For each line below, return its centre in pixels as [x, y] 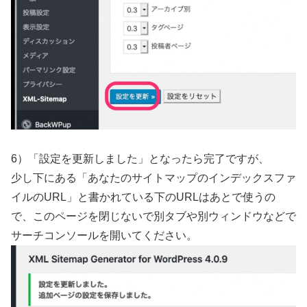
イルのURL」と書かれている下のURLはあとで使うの [143, 197]
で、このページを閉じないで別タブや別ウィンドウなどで [153, 216]
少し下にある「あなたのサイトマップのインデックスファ [153, 178]
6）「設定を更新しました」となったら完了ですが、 [140, 159]
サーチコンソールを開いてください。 [104, 235]
